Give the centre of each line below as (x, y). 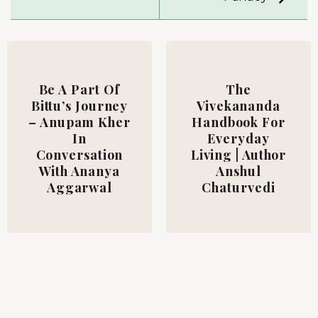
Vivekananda (238, 105)
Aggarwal (79, 187)
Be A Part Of (79, 89)
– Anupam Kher (79, 122)
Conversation (79, 154)
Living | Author (238, 154)
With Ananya (79, 171)
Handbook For (238, 122)
